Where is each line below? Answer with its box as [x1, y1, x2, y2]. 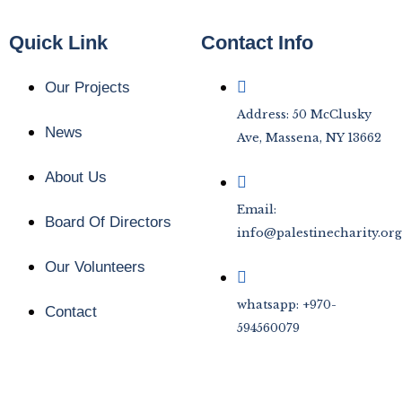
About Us [45, 169, 107, 186]
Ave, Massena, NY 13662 [237, 130, 381, 145]
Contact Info [201, 31, 313, 54]
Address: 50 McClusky [237, 107, 371, 122]
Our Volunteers [45, 258, 145, 275]
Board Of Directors [45, 214, 171, 231]
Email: [237, 202, 276, 217]
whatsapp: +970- [237, 297, 336, 312]
